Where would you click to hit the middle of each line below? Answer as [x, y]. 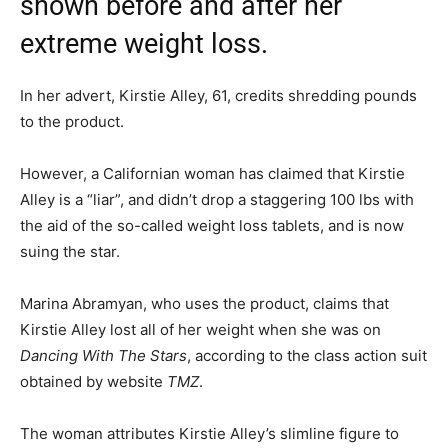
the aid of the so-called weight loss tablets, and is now [212, 226]
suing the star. [70, 252]
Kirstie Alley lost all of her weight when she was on [200, 330]
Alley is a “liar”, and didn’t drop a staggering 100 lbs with [217, 200]
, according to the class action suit [307, 356]
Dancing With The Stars [103, 356]
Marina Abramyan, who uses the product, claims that [204, 304]
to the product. [72, 122]
